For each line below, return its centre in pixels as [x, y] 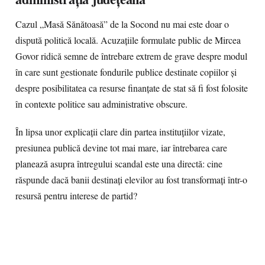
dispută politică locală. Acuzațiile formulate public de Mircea [128, 40]
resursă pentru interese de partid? [76, 196]
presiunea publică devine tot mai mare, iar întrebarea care [121, 148]
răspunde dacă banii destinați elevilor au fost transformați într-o [131, 180]
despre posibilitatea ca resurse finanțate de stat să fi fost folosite [132, 88]
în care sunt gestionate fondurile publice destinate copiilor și [126, 72]
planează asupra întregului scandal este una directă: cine [119, 164]
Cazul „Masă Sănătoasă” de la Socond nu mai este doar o [122, 24]
